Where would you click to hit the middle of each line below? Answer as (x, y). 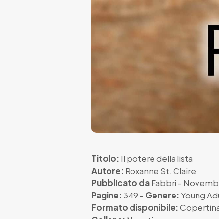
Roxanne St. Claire (161, 170)
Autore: (108, 170)
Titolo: (105, 158)
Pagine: (107, 195)
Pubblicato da (120, 183)
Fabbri (164, 183)
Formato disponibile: (135, 207)
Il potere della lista (156, 158)
